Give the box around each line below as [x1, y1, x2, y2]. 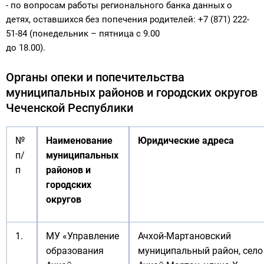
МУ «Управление [46, 230, 119, 242]
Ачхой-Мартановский [138, 230, 231, 242]
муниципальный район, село [138, 245, 263, 256]
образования [46, 245, 104, 256]
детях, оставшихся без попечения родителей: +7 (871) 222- [6, 14, 249, 25]
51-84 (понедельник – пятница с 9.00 [6, 28, 160, 39]
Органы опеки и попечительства [6, 70, 184, 84]
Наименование [46, 135, 113, 146]
